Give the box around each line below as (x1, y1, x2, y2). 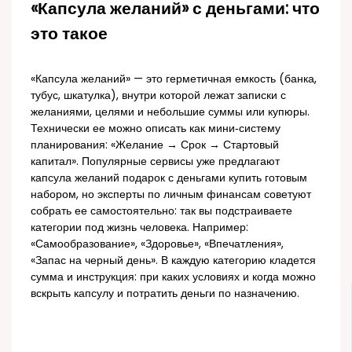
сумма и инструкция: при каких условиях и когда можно (31, 269, 317, 284)
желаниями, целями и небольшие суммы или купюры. (31, 104, 310, 119)
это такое (31, 22, 108, 46)
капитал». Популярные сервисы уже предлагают (31, 153, 280, 169)
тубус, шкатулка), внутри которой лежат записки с (31, 87, 287, 103)
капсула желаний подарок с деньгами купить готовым (31, 170, 308, 185)
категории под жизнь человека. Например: (31, 219, 249, 235)
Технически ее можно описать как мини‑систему (31, 120, 281, 136)
